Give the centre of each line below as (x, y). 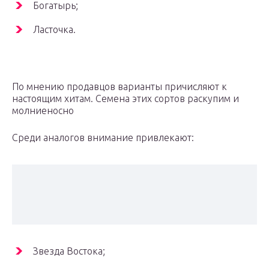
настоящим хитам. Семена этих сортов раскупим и (125, 99)
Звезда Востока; (69, 251)
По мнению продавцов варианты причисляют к (119, 87)
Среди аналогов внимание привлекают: (103, 138)
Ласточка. (54, 30)
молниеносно (43, 111)
